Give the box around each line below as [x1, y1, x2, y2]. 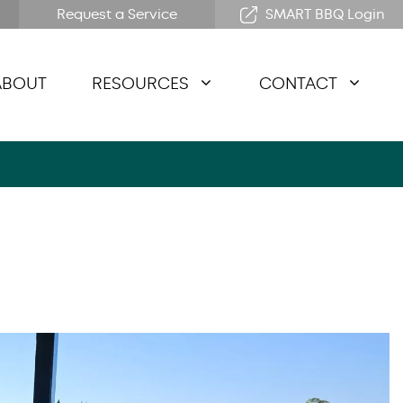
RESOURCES [92, 73, 189, 94]
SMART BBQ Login [265, 5, 385, 23]
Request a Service [57, 5, 177, 23]
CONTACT [259, 73, 337, 94]
